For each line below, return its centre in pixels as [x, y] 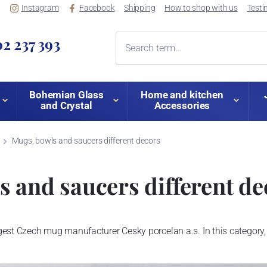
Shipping [140, 8]
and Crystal [66, 106]
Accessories [182, 106]
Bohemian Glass [66, 95]
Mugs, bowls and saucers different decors [86, 141]
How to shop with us [201, 8]
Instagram [40, 8]
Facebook [97, 8]
